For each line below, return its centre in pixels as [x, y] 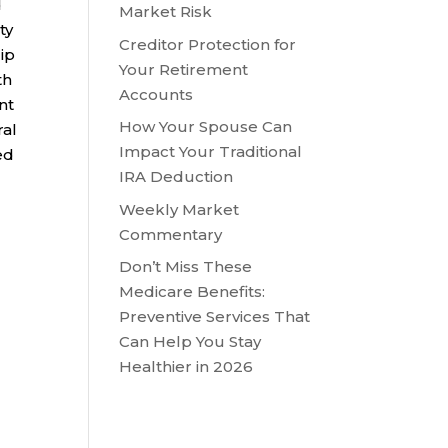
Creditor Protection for [208, 44]
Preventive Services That [215, 316]
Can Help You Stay [190, 341]
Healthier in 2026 [186, 366]
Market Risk [166, 11]
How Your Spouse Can [206, 126]
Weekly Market [179, 209]
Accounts [156, 94]
